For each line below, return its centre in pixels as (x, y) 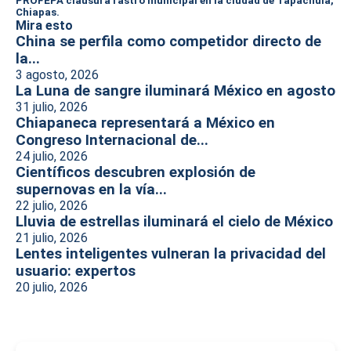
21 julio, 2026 (52, 238)
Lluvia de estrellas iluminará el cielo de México (174, 222)
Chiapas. (38, 12)
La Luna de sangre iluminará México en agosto (175, 91)
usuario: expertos (76, 271)
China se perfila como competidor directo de (168, 42)
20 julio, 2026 (52, 287)
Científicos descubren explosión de (136, 172)
